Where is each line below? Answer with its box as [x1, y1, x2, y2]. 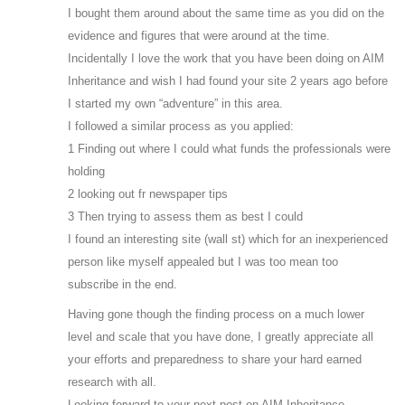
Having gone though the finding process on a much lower [68, 307, 364, 322]
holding [68, 165, 105, 179]
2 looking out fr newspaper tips [68, 187, 228, 202]
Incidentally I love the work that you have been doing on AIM [68, 52, 384, 66]
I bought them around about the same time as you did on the [68, 6, 384, 21]
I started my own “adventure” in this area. [68, 97, 283, 111]
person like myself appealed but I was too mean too [68, 255, 338, 269]
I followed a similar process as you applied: [68, 119, 294, 134]
